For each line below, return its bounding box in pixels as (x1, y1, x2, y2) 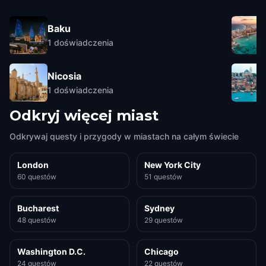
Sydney (144, 203, 175, 213)
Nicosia (47, 69, 81, 82)
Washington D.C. (17, 246, 85, 256)
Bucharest (17, 203, 59, 213)
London (17, 160, 49, 170)
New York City (144, 160, 201, 170)
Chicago (144, 246, 179, 256)
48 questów (17, 216, 56, 224)
